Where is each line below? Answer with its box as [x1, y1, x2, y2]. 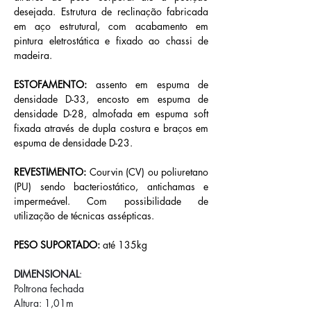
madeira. [14, 49, 52, 62]
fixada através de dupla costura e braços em [14, 121, 208, 135]
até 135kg [100, 238, 147, 251]
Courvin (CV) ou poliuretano [86, 165, 208, 178]
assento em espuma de [95, 78, 208, 91]
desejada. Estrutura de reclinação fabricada [14, 5, 208, 18]
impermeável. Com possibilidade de [14, 194, 208, 208]
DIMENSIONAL [14, 267, 79, 280]
